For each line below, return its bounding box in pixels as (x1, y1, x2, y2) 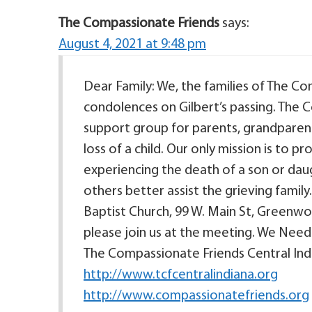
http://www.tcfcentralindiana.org (84, 268, 278, 283)
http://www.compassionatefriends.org (84, 289, 309, 304)
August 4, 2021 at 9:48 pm (58, 38, 206, 52)
